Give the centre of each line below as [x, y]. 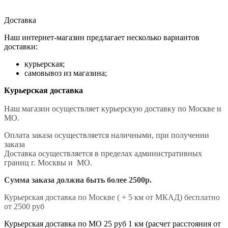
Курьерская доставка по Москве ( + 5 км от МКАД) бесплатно [112, 197]
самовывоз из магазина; [66, 73]
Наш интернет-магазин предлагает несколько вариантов [102, 38]
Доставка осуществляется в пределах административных [103, 154]
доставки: [21, 47]
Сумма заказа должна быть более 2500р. [78, 180]
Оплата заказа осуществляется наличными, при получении [107, 135]
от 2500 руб [24, 207]
